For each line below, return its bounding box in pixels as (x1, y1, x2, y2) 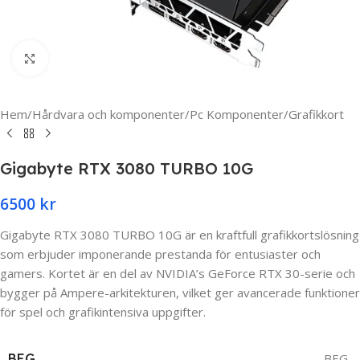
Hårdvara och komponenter (32, 106, 185, 122)
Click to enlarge (47, 51, 135, 66)
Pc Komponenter (190, 106, 284, 122)
